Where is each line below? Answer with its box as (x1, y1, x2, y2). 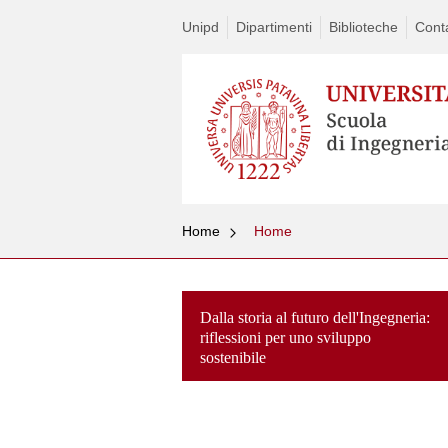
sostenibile (200, 348, 266, 366)
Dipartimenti (236, 19, 312, 35)
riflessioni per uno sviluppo (200, 328, 371, 346)
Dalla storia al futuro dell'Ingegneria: (200, 308, 430, 326)
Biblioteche (329, 19, 398, 35)
